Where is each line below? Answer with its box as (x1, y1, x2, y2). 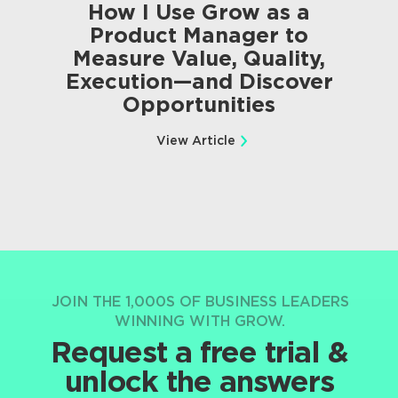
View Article (155, 133, 235, 148)
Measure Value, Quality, (73, 45, 325, 72)
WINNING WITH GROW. (115, 313, 285, 330)
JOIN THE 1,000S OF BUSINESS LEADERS (51, 293, 349, 311)
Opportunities (123, 92, 275, 118)
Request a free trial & (50, 333, 348, 370)
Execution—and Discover (65, 68, 333, 95)
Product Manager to (90, 22, 308, 49)
